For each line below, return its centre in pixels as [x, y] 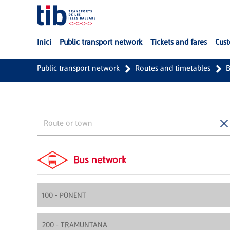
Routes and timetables [173, 68]
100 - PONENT [64, 195]
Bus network [100, 160]
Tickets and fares [179, 42]
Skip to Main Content [45, 10]
